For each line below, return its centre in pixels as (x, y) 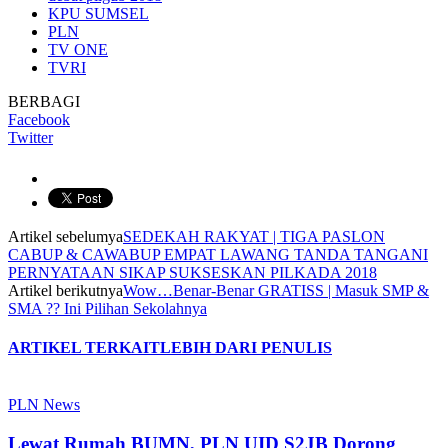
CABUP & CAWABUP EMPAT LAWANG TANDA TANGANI (218, 254)
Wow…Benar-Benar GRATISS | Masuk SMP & (276, 290)
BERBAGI (44, 101)
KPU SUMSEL (98, 13)
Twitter (30, 137)
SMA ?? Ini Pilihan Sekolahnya (107, 308)
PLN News (44, 405)
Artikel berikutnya (65, 290)
